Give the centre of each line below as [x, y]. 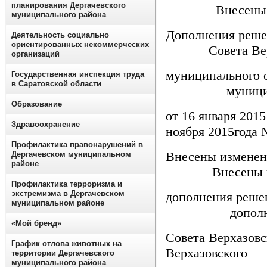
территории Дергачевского [63, 253]
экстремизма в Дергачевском [68, 193]
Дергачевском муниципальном [71, 154]
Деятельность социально [60, 35]
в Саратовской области [56, 84]
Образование [37, 104]
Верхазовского [207, 253]
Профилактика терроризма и [67, 184]
